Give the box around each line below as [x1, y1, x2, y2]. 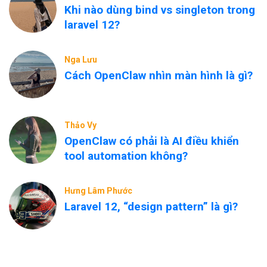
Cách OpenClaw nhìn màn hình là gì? [64, 69, 253, 82]
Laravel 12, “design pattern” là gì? [64, 200, 238, 213]
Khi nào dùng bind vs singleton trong [64, 3, 255, 17]
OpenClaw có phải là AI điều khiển [64, 134, 239, 148]
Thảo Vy [64, 120, 97, 130]
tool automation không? [64, 149, 188, 163]
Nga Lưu [64, 55, 97, 64]
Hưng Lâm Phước [64, 186, 132, 195]
